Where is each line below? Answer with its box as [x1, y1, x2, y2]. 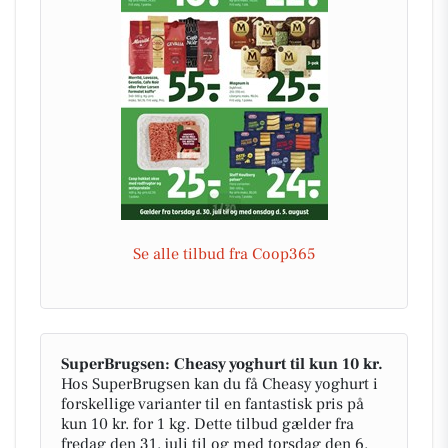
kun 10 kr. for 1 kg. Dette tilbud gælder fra [61, 413, 354, 434]
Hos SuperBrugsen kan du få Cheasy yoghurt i [61, 373, 378, 394]
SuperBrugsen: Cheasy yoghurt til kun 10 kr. [61, 353, 383, 374]
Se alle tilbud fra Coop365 [133, 243, 315, 264]
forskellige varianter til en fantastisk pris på [61, 393, 364, 414]
